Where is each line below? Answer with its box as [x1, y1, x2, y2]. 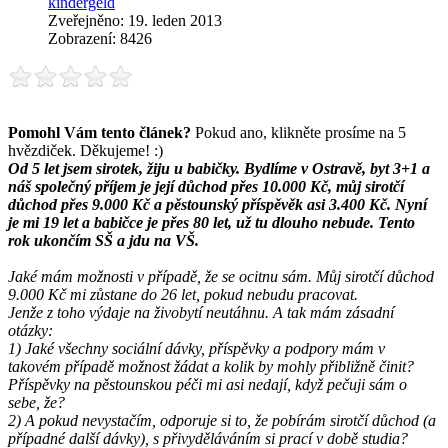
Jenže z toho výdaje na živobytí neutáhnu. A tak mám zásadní [8, 303, 394, 321]
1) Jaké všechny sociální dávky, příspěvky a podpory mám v [8, 339, 385, 357]
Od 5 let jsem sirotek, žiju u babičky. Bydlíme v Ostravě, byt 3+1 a [8, 159, 430, 177]
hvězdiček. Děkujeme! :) [8, 141, 163, 159]
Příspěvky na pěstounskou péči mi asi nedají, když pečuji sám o [8, 375, 407, 393]
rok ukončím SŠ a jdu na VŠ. [8, 231, 199, 249]
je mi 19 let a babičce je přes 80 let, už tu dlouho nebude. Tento [8, 213, 415, 231]
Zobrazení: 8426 [48, 29, 152, 47]
